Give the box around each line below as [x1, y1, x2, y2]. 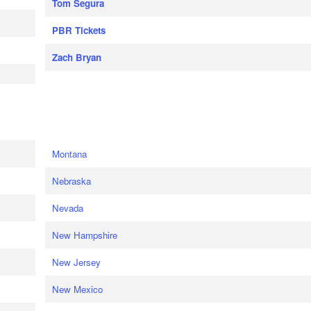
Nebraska [51, 174, 91, 187]
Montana [51, 147, 87, 160]
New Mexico [51, 283, 103, 296]
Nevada [51, 201, 83, 215]
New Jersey [51, 255, 101, 269]
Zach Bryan [51, 51, 101, 64]
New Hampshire [51, 228, 117, 242]
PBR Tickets [51, 24, 106, 37]
